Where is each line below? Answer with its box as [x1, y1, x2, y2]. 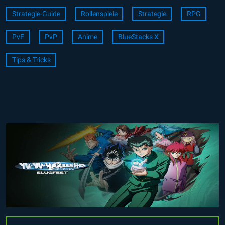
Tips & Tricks [12, 56, 51, 64]
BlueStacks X [118, 33, 159, 41]
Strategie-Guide [12, 10, 60, 18]
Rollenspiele [80, 10, 118, 18]
